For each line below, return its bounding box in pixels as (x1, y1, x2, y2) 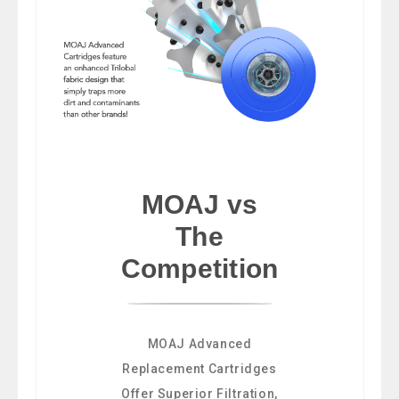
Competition (120, 254, 279, 284)
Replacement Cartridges (122, 362, 277, 377)
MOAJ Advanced (147, 337, 252, 352)
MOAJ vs (141, 190, 258, 220)
